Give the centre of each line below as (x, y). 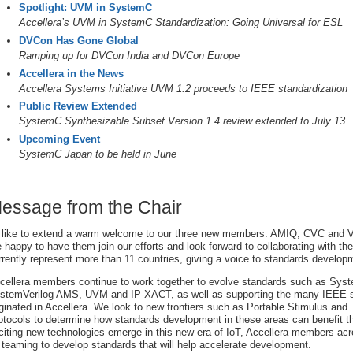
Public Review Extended (78, 106)
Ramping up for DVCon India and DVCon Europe (129, 55)
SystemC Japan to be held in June (98, 154)
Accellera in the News (71, 73)
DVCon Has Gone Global (79, 40)
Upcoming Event (59, 139)
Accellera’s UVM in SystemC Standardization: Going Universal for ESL (181, 22)
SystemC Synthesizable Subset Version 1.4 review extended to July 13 (182, 121)
